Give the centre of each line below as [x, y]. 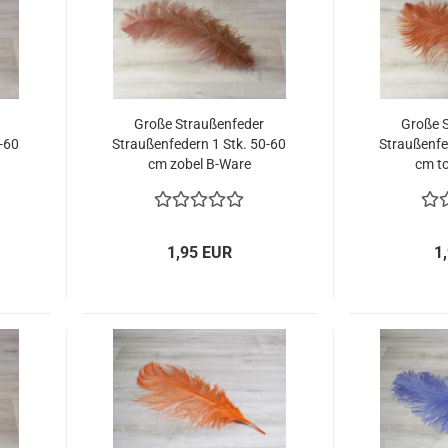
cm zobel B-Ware [199, 164]
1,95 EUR [200, 252]
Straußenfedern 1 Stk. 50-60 [199, 144]
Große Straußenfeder [199, 124]
